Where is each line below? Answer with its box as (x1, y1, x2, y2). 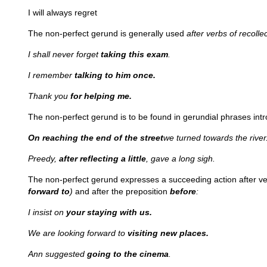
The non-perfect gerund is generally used (28, 29, 187, 38)
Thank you (28, 91, 70, 101)
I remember (28, 70, 74, 80)
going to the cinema (87, 249, 169, 259)
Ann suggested (28, 249, 87, 259)
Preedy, (28, 154, 59, 163)
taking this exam (101, 49, 168, 59)
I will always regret (28, 8, 102, 17)
